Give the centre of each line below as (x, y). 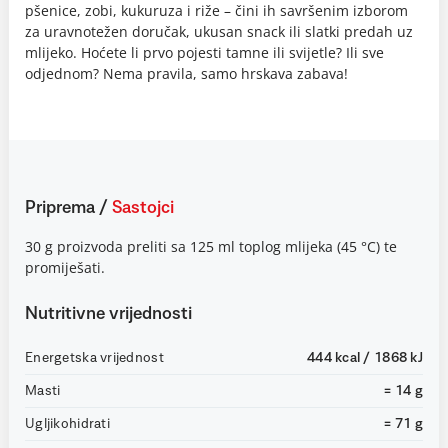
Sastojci (143, 208)
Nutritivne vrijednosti (108, 314)
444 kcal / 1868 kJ (364, 358)
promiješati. (65, 268)
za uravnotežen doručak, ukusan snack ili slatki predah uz (219, 32)
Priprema (62, 208)
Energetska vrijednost (94, 358)
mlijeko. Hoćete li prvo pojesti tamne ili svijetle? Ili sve (204, 53)
